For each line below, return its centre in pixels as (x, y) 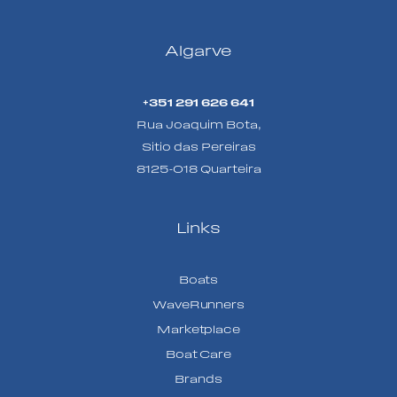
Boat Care (198, 354)
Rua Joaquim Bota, (198, 124)
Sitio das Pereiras (198, 146)
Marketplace (198, 330)
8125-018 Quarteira (198, 168)
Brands (198, 379)
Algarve (198, 51)
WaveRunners (198, 305)
